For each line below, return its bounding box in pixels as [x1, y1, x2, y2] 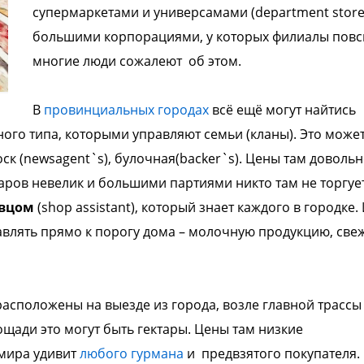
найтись [304, 101, 356, 119]
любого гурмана [80, 344, 184, 362]
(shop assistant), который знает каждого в [37, 198, 304, 216]
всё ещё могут [208, 101, 305, 119]
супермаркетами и [32, 3, 154, 21]
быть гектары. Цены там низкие [103, 320, 303, 338]
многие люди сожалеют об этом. [32, 52, 241, 70]
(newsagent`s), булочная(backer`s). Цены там [19, 149, 310, 167]
